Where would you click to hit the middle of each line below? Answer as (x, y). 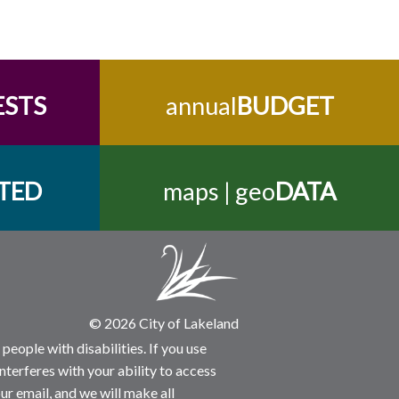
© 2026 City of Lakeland (164, 323)
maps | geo (219, 191)
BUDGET (285, 106)
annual (201, 106)
